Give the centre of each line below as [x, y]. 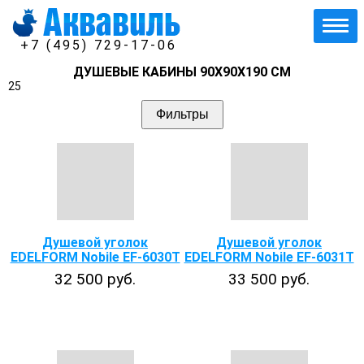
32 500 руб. [95, 279]
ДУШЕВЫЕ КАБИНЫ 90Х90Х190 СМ [182, 72]
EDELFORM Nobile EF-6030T [95, 257]
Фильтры [182, 114]
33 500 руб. [269, 279]
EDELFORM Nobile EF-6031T [269, 257]
